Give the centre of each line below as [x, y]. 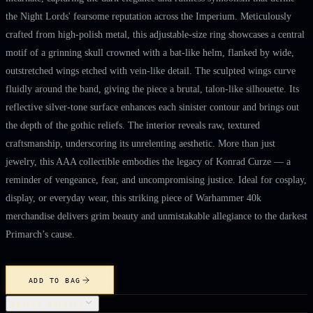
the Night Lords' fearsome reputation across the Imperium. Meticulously [148, 16]
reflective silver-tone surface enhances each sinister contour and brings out [152, 107]
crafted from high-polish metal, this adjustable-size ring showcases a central [155, 34]
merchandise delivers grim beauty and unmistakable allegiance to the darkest [156, 216]
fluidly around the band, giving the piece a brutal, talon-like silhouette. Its [152, 88]
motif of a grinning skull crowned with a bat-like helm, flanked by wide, [150, 52]
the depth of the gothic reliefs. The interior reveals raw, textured [133, 125]
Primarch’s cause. [40, 234]
